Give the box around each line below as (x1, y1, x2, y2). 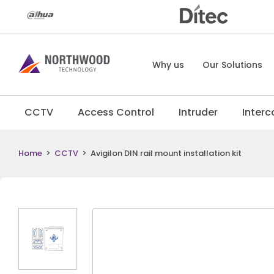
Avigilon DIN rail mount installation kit (91, 147, 242, 159)
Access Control (77, 105, 154, 119)
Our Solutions (202, 59, 263, 71)
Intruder (178, 105, 218, 119)
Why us (152, 59, 185, 71)
